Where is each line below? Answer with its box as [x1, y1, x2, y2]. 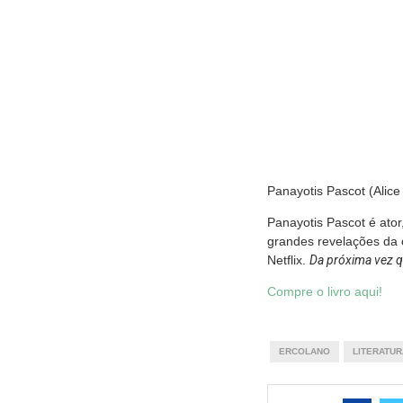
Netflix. [267, 253, 309, 268]
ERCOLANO [278, 346, 330, 357]
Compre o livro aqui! [267, 284, 382, 300]
